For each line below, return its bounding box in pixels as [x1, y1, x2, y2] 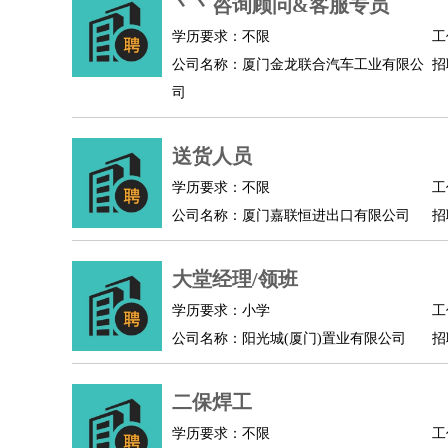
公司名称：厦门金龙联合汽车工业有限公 [172, 57, 424, 72]
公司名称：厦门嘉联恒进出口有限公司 [172, 208, 410, 223]
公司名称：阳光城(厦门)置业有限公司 [172, 331, 406, 346]
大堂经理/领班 [172, 268, 298, 290]
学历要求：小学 [172, 303, 270, 318]
